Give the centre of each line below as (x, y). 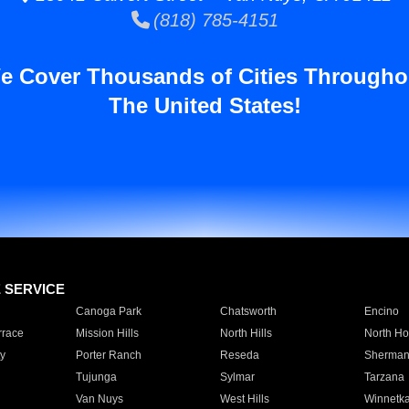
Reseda (239, 355)
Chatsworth (248, 311)
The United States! (204, 105)
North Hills (246, 333)
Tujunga (96, 377)
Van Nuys (99, 399)
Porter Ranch (108, 355)
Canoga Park (108, 311)
